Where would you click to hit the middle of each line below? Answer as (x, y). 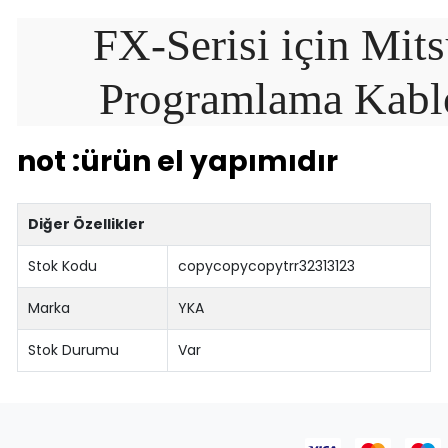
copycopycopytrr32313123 (267, 265)
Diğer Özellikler (87, 223)
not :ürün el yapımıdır (177, 161)
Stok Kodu (63, 265)
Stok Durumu (74, 349)
